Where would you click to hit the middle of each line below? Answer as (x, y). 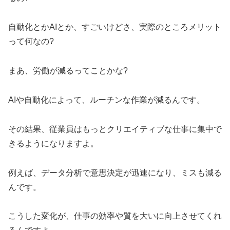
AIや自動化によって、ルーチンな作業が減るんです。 (107, 100)
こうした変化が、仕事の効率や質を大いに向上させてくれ (115, 216)
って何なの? (31, 42)
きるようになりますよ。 (53, 143)
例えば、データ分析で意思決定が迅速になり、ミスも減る (115, 172)
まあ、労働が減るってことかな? (68, 71)
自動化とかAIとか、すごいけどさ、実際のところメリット (115, 27)
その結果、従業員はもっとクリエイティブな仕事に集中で (115, 129)
